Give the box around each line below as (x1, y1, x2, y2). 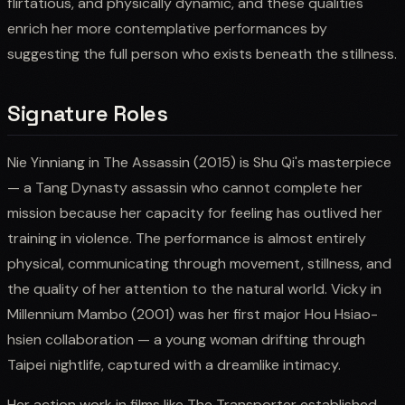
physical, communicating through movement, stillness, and (7, 253, 391, 273)
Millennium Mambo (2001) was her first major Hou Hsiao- (7, 304, 378, 324)
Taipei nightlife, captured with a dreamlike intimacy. (7, 354, 341, 374)
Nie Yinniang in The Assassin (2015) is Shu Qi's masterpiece (7, 152, 391, 172)
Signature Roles (7, 99, 168, 127)
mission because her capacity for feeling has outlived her (7, 202, 382, 222)
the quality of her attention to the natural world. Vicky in (7, 278, 381, 298)
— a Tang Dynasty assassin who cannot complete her (7, 177, 363, 197)
